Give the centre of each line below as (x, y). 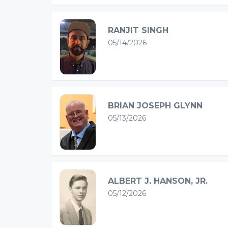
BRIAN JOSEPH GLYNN (155, 105)
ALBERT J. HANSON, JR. (158, 181)
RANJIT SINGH (138, 30)
